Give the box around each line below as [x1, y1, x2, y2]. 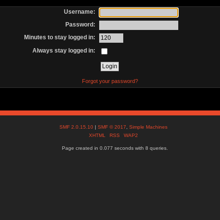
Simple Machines [129, 124, 168, 130]
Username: [64, 8, 96, 15]
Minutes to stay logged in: [24, 34, 96, 41]
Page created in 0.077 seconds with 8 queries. [61, 145, 168, 151]
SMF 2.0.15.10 [59, 124, 95, 130]
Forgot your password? [82, 78, 138, 84]
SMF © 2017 [98, 124, 127, 130]
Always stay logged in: [32, 47, 96, 54]
